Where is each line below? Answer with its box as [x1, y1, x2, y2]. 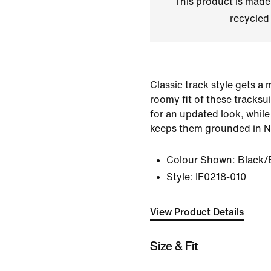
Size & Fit [150, 237, 198, 255]
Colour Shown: [166, 155, 235, 165]
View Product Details [150, 207, 244, 217]
